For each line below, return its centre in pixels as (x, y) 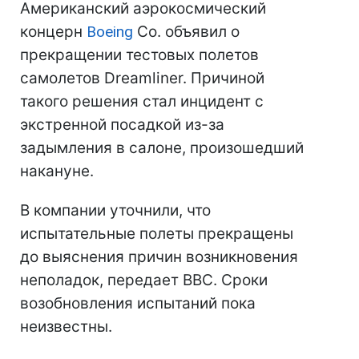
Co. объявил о (186, 32)
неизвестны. (66, 327)
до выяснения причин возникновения (159, 257)
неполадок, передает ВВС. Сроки (144, 280)
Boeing (110, 32)
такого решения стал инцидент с (142, 101)
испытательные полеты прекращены (157, 234)
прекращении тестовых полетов (139, 55)
